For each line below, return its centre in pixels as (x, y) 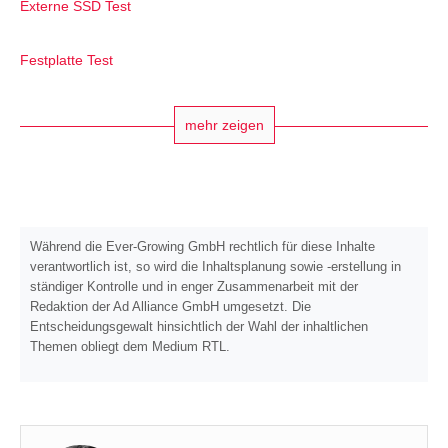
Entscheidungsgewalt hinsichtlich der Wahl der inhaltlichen (199, 327)
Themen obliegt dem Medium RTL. (130, 347)
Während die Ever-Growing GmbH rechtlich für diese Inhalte (202, 247)
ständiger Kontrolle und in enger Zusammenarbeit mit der (194, 287)
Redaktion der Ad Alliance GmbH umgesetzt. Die (170, 307)
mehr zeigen (224, 125)
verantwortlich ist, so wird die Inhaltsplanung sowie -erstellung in (215, 267)
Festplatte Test (66, 60)
